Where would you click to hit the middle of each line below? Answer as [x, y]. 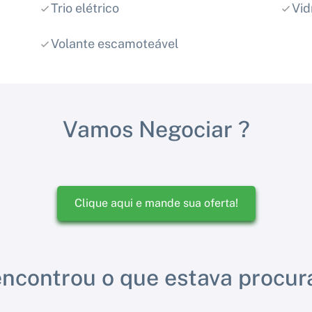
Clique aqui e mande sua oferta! [156, 203]
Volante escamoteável [114, 44]
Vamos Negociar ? [156, 130]
